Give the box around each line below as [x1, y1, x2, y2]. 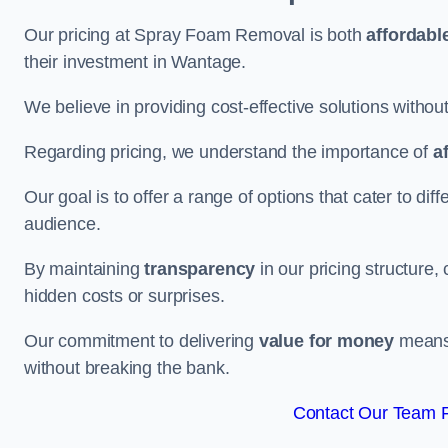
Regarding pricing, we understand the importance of [24, 142, 433, 162]
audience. [24, 214, 101, 234]
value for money [258, 331, 395, 351]
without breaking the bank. [24, 358, 230, 378]
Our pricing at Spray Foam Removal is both [24, 25, 367, 45]
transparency [144, 259, 256, 279]
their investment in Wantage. [24, 52, 246, 72]
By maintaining [24, 259, 145, 279]
